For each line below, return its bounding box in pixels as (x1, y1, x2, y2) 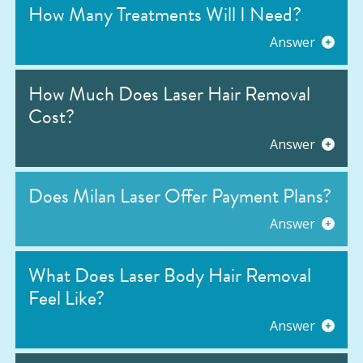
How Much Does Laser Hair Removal (28, 79, 310, 109)
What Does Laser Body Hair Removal (28, 261, 311, 290)
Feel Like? (28, 284, 105, 313)
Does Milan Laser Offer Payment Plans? (28, 181, 331, 211)
